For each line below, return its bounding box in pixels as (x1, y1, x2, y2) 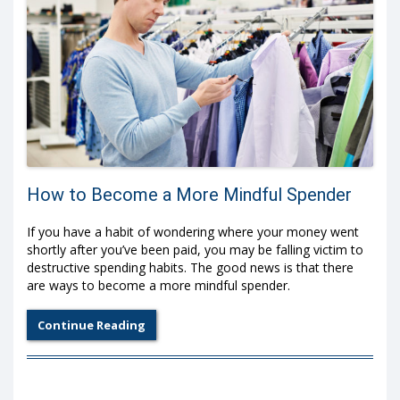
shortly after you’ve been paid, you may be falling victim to (27, 241, 363, 259)
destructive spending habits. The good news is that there (27, 259, 354, 277)
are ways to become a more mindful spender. (27, 277, 290, 295)
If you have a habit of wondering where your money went (27, 223, 359, 241)
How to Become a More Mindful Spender (27, 183, 352, 205)
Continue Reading (37, 317, 146, 334)
